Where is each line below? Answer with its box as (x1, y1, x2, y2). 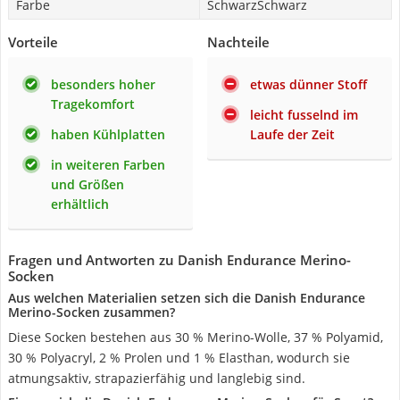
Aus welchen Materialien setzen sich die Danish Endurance (8, 289, 365, 306)
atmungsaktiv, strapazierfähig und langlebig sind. (8, 370, 305, 387)
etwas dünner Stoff (250, 76, 367, 93)
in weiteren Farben (51, 156, 165, 173)
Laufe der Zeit (250, 126, 335, 143)
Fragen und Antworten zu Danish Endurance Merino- (8, 251, 351, 269)
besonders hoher (51, 76, 155, 93)
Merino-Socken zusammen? (8, 304, 175, 321)
